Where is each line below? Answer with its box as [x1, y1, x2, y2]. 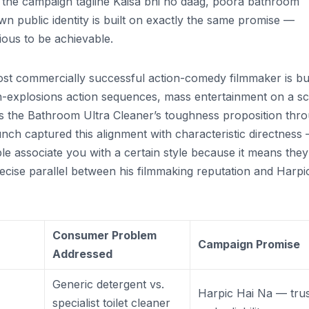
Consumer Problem [52, 228, 157, 242]
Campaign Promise [198, 237, 301, 251]
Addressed [52, 246, 113, 261]
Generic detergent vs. [52, 277, 165, 291]
